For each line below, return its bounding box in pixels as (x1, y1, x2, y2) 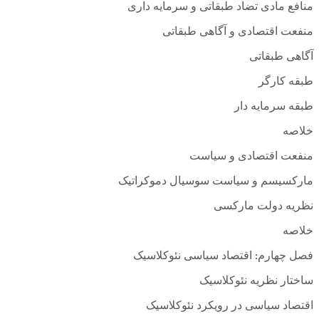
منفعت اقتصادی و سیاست (189, 152, 313, 163)
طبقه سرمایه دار (234, 102, 313, 113)
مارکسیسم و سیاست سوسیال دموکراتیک (118, 177, 313, 188)
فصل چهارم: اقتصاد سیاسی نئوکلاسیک (133, 251, 313, 263)
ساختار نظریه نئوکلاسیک (199, 276, 313, 288)
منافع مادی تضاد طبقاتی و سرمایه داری (127, 2, 313, 14)
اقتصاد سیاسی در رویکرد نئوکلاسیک (146, 301, 313, 313)
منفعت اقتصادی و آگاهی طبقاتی (162, 27, 313, 38)
